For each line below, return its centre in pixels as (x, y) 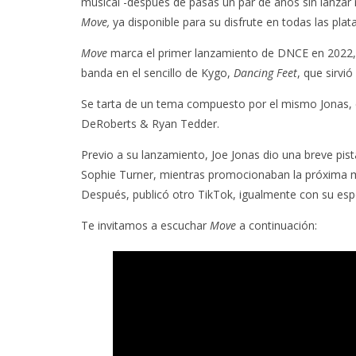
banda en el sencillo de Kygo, (157, 73)
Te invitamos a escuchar (145, 225)
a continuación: (277, 225)
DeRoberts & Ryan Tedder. (150, 124)
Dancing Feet (265, 73)
